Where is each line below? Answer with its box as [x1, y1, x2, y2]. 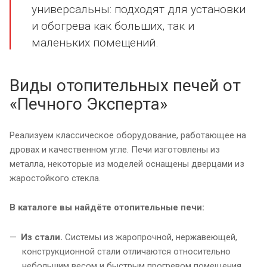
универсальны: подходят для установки [32, 2, 246, 16]
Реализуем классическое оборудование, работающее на [10, 129, 246, 141]
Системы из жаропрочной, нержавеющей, [63, 231, 237, 243]
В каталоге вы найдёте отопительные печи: [10, 201, 204, 213]
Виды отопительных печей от [10, 75, 241, 95]
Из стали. [21, 231, 63, 243]
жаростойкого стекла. [10, 172, 101, 184]
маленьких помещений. [32, 35, 159, 49]
